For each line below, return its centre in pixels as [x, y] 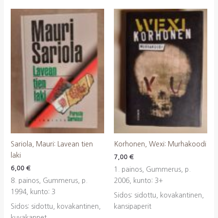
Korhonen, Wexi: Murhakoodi [160, 144]
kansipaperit [133, 207]
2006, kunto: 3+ [138, 181]
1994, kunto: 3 [33, 192]
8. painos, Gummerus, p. [49, 181]
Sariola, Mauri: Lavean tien [52, 144]
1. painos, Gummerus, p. [152, 170]
